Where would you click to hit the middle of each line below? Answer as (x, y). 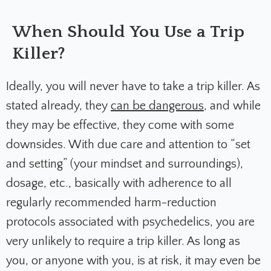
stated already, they (58, 106)
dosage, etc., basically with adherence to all (119, 184)
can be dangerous (157, 106)
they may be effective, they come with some (120, 126)
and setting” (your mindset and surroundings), (125, 164)
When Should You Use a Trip (129, 32)
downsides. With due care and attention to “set (128, 145)
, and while (232, 106)
